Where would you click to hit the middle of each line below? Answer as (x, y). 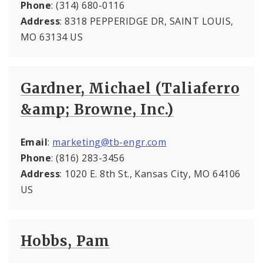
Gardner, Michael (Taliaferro (130, 88)
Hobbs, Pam (65, 241)
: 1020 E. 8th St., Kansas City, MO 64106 (150, 173)
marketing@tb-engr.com (109, 142)
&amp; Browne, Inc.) (97, 109)
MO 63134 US (52, 37)
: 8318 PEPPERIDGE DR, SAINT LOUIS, (147, 21)
